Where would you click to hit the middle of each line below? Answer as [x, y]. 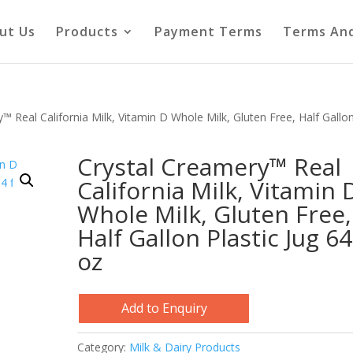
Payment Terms [208, 32]
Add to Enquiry [164, 308]
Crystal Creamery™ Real [210, 167]
